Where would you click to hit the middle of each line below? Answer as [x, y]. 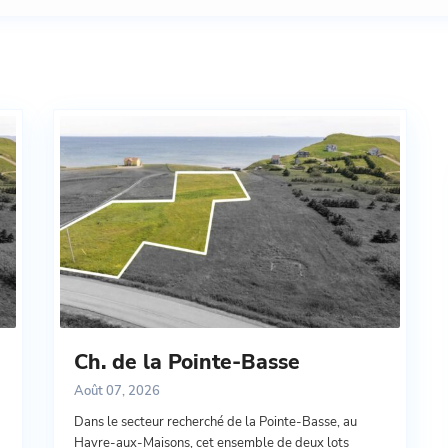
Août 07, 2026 [117, 391]
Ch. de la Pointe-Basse [187, 362]
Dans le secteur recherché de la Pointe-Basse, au [215, 422]
